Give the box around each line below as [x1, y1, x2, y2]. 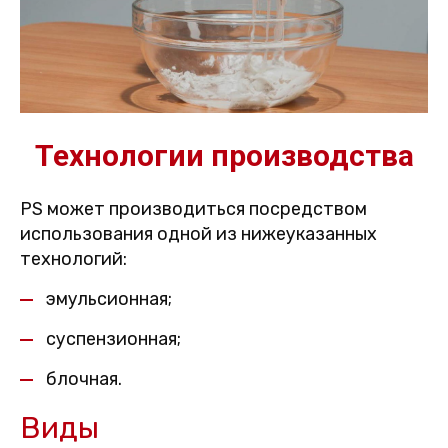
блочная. [46, 368, 122, 391]
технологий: [20, 248, 127, 271]
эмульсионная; [46, 288, 172, 311]
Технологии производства [34, 138, 414, 174]
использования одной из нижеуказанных [20, 223, 377, 246]
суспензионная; [46, 328, 181, 351]
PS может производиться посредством [20, 198, 367, 221]
